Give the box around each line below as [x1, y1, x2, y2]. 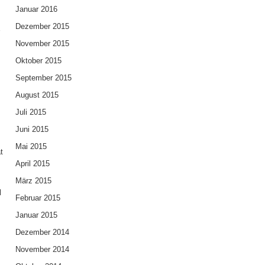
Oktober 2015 [15, 56, 62, 65]
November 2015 [15, 38, 69, 48]
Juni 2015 [15, 124, 49, 134]
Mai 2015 [15, 141, 47, 151]
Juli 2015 [15, 107, 46, 117]
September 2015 [15, 73, 72, 82]
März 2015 [15, 176, 51, 185]
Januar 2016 [15, 4, 57, 14]
